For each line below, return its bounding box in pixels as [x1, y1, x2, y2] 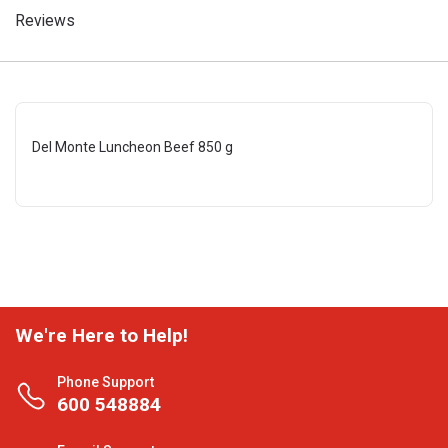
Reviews [15, 11, 75, 30]
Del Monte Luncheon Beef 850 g [32, 139, 233, 155]
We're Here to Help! [15, 324, 188, 347]
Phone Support [57, 374, 154, 390]
